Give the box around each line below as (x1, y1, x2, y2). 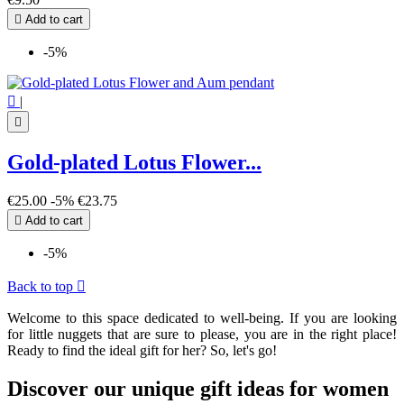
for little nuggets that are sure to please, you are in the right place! (7, 326, 397, 343)
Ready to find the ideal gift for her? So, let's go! (7, 343, 277, 359)
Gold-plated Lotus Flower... (7, 151, 262, 175)
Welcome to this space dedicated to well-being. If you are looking (7, 310, 397, 326)
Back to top (7, 279, 77, 295)
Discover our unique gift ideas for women (7, 377, 389, 401)
